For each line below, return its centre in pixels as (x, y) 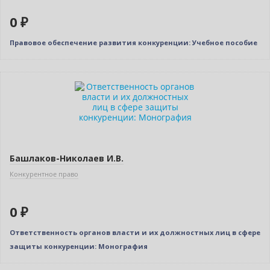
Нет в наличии (40, 81)
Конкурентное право (44, 174)
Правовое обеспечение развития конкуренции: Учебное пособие (133, 43)
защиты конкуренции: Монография (79, 246)
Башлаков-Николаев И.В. (67, 159)
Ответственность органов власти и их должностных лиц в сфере (135, 233)
